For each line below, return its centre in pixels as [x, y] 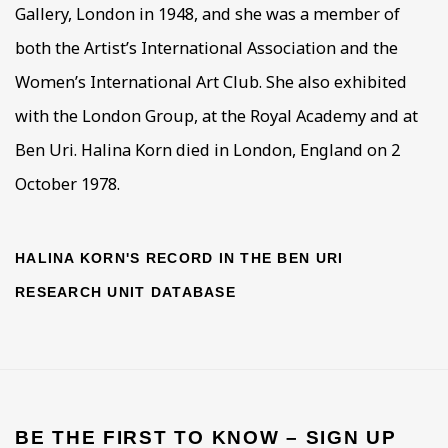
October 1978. [67, 184]
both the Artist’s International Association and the [206, 48]
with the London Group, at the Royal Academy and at [216, 116]
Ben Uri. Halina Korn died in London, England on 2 [207, 150]
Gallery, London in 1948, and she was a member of [207, 14]
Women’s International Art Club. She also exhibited [211, 82]
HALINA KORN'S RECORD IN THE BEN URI [179, 258]
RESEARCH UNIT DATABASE [125, 292]
